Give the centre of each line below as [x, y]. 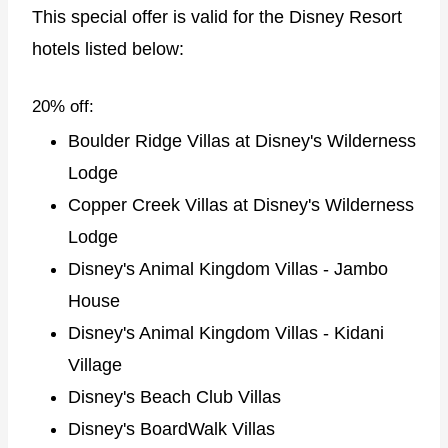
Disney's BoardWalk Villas [171, 429]
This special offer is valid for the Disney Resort [217, 16]
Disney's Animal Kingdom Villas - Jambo [228, 269]
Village [95, 365]
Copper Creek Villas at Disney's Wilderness [241, 205]
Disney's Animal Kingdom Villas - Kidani [226, 333]
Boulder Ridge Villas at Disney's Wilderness [242, 141]
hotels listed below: [108, 48]
